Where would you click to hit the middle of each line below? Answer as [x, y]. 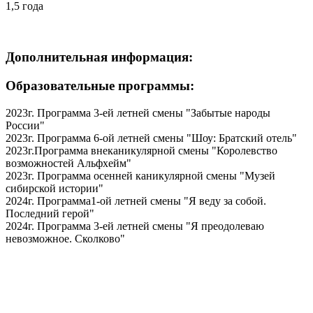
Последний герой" [50, 213]
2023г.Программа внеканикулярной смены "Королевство [141, 150]
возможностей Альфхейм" [68, 163]
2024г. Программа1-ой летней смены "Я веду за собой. [136, 201]
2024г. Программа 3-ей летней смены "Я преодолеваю [135, 226]
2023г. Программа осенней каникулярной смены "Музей [140, 175]
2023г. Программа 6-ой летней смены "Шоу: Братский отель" [151, 138]
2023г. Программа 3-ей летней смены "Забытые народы [138, 112]
